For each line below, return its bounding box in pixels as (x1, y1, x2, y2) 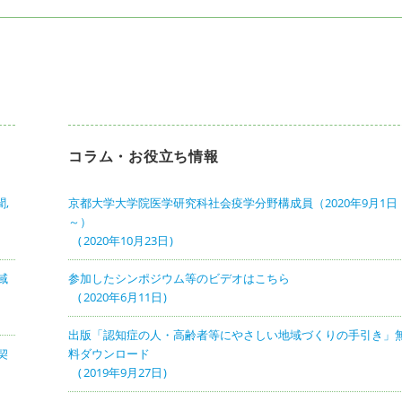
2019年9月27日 (83, 363, 162, 380)
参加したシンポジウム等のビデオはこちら (68, 269, 291, 286)
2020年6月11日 (83, 288, 162, 305)
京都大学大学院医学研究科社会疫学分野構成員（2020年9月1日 (68, 194, 398, 211)
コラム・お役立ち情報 (68, 147, 219, 165)
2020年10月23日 (83, 232, 169, 249)
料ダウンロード (68, 345, 151, 362)
